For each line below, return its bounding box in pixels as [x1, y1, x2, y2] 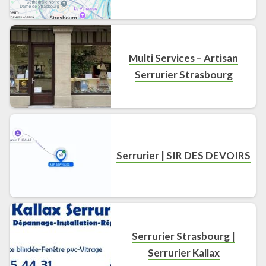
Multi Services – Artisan [129, 51, 239, 64]
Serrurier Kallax [147, 246, 220, 259]
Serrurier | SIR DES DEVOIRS [116, 148, 251, 161]
